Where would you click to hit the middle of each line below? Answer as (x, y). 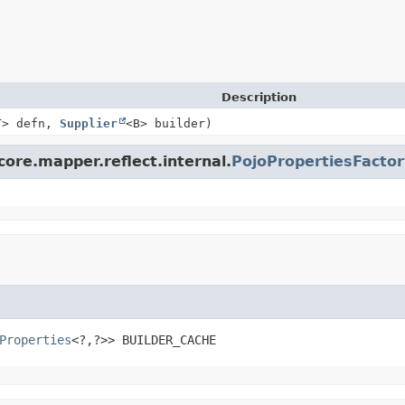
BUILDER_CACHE (169, 339)
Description (259, 97)
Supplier (89, 123)
